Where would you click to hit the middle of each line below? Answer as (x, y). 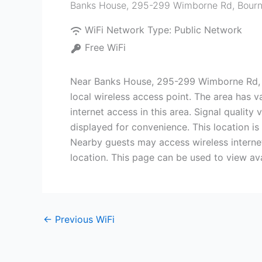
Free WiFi (105, 47)
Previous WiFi (83, 219)
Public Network (208, 30)
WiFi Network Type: (130, 30)
